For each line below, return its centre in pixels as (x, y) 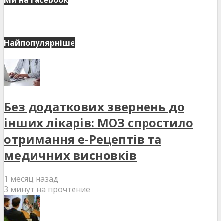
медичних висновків (70, 155)
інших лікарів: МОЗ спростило (99, 123)
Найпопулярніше (39, 43)
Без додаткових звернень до (94, 107)
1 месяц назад (31, 178)
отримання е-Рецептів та (83, 139)
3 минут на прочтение (47, 189)
